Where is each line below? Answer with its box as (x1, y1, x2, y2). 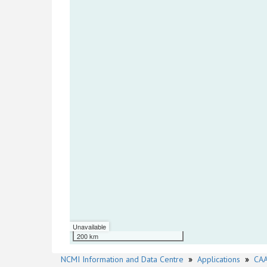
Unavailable (73, 222, 106, 231)
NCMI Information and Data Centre (61, 254, 184, 265)
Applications (197, 254, 240, 265)
